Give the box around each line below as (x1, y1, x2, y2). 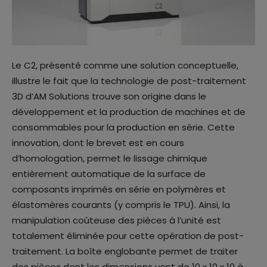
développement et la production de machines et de (12, 105, 246, 118)
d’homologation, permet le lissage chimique (12, 151, 207, 164)
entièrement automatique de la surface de (12, 167, 206, 180)
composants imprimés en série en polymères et (12, 182, 226, 195)
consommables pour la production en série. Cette (12, 120, 235, 133)
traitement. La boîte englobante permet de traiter (12, 244, 238, 257)
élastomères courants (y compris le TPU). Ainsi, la (12, 198, 230, 211)
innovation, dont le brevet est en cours (12, 136, 184, 149)
